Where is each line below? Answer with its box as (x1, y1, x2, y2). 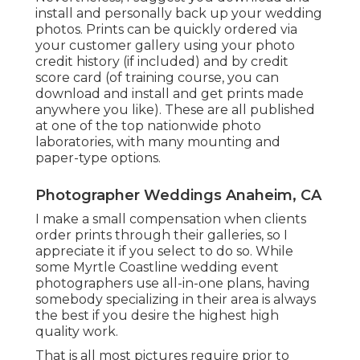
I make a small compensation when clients (35, 211, 306, 227)
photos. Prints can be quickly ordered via (35, 22, 297, 38)
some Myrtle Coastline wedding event (35, 260, 279, 276)
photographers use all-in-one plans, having (35, 276, 310, 292)
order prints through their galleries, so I (35, 227, 288, 243)
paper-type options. (35, 150, 161, 166)
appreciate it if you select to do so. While (35, 243, 293, 260)
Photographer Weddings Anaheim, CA (35, 186, 321, 205)
